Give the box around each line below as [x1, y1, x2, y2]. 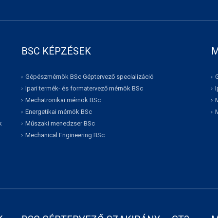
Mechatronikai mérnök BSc [25, 96, 101, 104]
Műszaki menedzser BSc [25, 120, 95, 127]
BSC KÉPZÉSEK [21, 45, 91, 57]
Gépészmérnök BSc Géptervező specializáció [25, 73, 154, 81]
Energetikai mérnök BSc [25, 108, 92, 116]
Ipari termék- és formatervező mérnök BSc [25, 85, 143, 92]
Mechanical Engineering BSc [25, 131, 105, 139]
